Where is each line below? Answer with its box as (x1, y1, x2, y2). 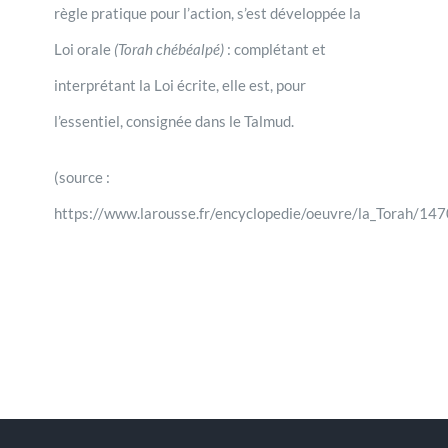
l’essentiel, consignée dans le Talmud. (53, 111, 294, 130)
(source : (53, 167, 110, 186)
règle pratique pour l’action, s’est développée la (53, 3, 361, 22)
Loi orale (53, 39, 114, 58)
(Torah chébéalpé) (113, 39, 224, 58)
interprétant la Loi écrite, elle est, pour (53, 75, 306, 94)
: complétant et (223, 39, 326, 58)
